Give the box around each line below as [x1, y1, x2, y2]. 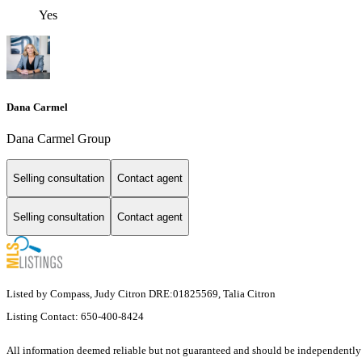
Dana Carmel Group [6, 131, 111, 145]
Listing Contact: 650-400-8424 [6, 310, 146, 323]
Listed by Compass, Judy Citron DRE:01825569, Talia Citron [6, 288, 276, 301]
